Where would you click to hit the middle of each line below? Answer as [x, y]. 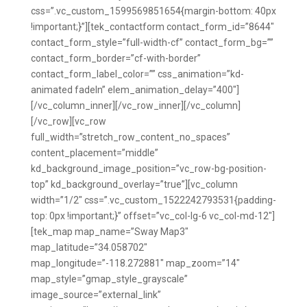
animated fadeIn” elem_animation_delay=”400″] [135, 90]
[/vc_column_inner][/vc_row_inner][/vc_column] [135, 106]
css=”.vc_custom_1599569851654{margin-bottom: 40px [153, 11]
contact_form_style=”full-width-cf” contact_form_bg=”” [152, 42]
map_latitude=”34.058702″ [89, 247]
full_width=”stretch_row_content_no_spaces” [130, 137]
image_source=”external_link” [96, 295]
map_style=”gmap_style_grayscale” [109, 279]
